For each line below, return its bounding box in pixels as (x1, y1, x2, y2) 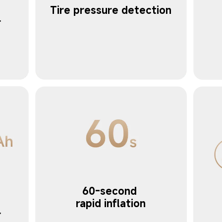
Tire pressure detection (50, 3, 172, 17)
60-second (82, 184, 140, 198)
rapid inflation (76, 196, 146, 211)
